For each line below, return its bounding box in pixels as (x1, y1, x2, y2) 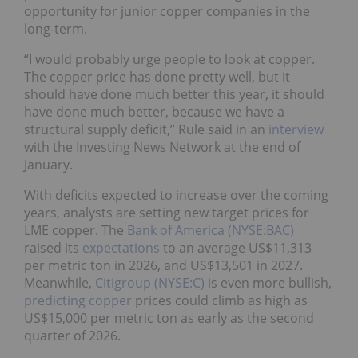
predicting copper (24, 292, 132, 310)
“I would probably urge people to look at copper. (24, 50, 315, 69)
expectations (82, 239, 160, 257)
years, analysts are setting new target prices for (24, 204, 309, 222)
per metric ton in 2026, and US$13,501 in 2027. (24, 257, 303, 275)
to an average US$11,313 (160, 239, 312, 257)
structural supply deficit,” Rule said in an (24, 121, 268, 139)
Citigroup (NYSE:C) (95, 274, 205, 292)
